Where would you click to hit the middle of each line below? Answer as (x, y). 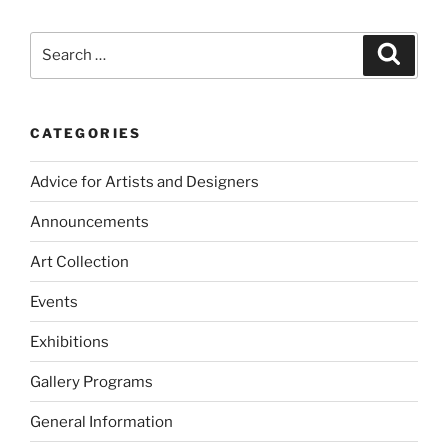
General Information (101, 421)
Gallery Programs (91, 381)
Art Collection (79, 261)
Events (54, 301)
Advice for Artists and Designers (144, 181)
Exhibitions (69, 341)
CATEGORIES (86, 132)
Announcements (89, 221)
